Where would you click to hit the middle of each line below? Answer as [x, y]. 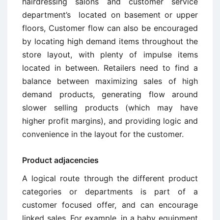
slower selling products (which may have [110, 108]
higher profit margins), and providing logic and [110, 121]
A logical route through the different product [110, 178]
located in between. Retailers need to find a [110, 68]
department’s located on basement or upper [110, 15]
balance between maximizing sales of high [110, 81]
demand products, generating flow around [110, 94]
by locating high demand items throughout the [110, 41]
